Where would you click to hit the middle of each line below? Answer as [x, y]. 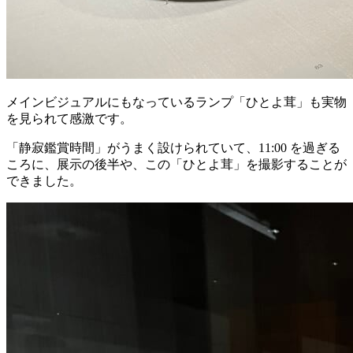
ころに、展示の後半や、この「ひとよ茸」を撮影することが [176, 164]
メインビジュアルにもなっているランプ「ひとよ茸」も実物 [176, 102]
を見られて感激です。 [69, 119]
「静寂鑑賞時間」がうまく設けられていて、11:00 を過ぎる [173, 148]
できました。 [44, 181]
